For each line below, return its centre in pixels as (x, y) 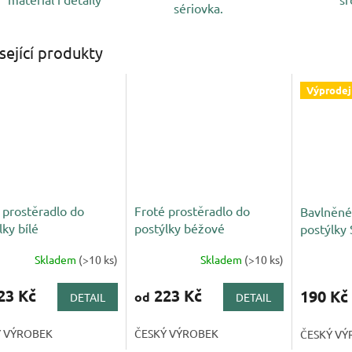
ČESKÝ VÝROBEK (176, 333)
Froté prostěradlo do (192, 210)
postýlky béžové (179, 227)
